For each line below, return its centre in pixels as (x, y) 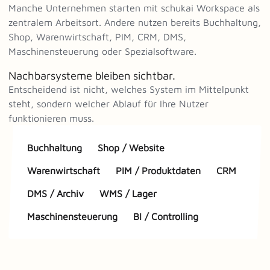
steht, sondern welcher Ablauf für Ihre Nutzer (108, 103)
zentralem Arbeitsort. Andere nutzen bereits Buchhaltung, (135, 22)
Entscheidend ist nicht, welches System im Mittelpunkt (129, 89)
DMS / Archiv (55, 193)
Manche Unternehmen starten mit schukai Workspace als (134, 8)
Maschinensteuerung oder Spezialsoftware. (102, 51)
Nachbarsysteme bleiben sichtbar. (92, 75)
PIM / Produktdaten (158, 170)
